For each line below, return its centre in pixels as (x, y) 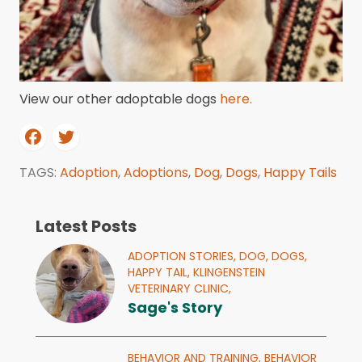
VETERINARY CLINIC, (179, 288)
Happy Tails (300, 173)
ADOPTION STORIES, (183, 256)
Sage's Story (175, 307)
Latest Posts (86, 226)
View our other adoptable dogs (120, 99)
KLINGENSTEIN (229, 272)
